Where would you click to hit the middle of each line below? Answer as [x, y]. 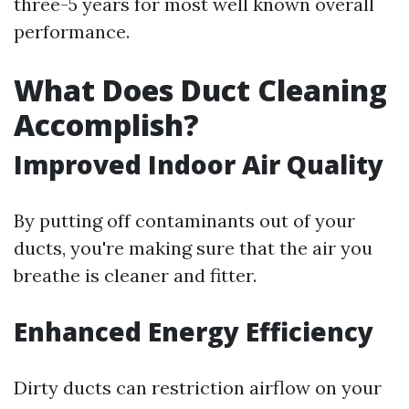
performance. [72, 31]
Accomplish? [106, 125]
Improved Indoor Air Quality [199, 164]
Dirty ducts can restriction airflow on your [198, 388]
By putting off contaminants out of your [184, 220]
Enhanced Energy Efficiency [194, 331]
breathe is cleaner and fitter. [135, 275]
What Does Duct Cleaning [200, 90]
